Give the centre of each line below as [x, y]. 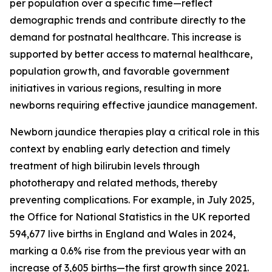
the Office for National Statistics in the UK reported [130, 217]
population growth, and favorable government [120, 71]
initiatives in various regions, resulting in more [116, 88]
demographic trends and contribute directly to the [128, 20]
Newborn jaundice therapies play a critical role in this [134, 132]
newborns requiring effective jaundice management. [133, 105]
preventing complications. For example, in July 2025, [132, 200]
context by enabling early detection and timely [120, 149]
